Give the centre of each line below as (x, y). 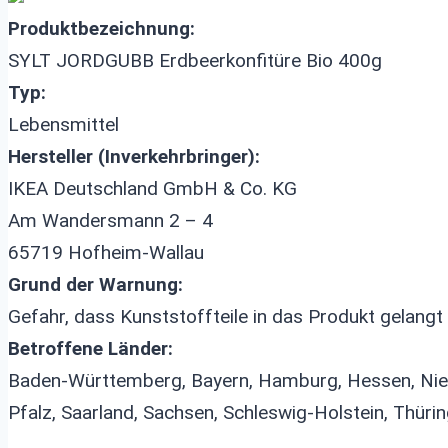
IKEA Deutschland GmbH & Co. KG (152, 188)
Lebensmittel (63, 124)
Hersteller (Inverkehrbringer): (134, 156)
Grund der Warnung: (95, 284)
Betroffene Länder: (90, 348)
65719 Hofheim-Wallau (106, 252)
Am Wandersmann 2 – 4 (110, 220)
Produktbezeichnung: (101, 28)
